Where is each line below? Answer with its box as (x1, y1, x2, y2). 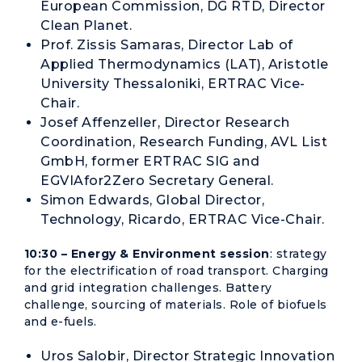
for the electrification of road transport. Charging (24, 263, 329, 278)
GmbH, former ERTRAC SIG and (40, 154, 260, 169)
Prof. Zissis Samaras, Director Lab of (40, 37, 293, 53)
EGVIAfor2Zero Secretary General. (40, 173, 274, 188)
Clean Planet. (40, 18, 133, 33)
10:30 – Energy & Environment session (24, 246, 270, 261)
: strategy (269, 246, 327, 261)
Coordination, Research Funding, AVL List (40, 134, 328, 149)
